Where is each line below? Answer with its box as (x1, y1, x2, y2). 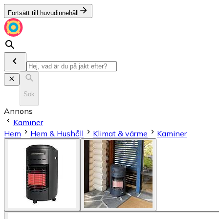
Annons (4, 106, 33, 116)
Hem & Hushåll (30, 128, 84, 138)
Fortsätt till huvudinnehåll (8, 9, 79, 17)
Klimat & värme (93, 128, 148, 138)
